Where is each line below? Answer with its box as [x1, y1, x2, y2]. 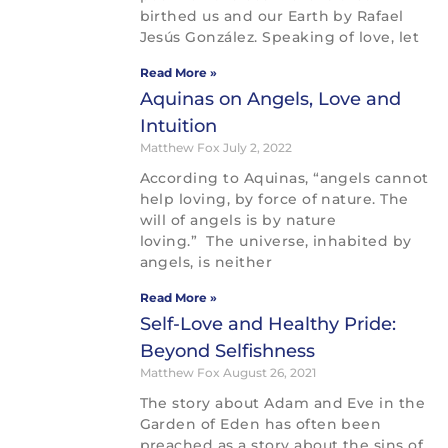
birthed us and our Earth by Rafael [139, 7, 404, 26]
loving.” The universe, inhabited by [139, 232, 412, 251]
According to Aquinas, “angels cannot [139, 169, 429, 188]
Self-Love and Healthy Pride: [139, 313, 396, 336]
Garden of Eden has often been [139, 415, 382, 434]
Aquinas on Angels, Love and [139, 88, 401, 111]
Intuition [139, 115, 217, 138]
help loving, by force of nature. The [139, 190, 409, 209]
